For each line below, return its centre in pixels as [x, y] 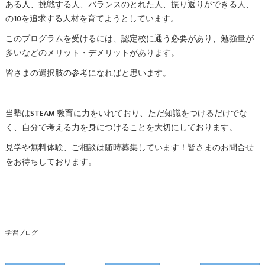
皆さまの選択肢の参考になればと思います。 [88, 73]
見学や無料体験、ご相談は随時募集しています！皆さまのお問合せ [129, 148]
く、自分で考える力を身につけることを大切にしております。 [121, 128]
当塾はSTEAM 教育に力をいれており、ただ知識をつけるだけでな [126, 114]
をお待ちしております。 [51, 162]
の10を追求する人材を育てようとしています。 [92, 19]
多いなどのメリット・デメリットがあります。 [92, 53]
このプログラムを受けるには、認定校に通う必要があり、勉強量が [129, 39]
